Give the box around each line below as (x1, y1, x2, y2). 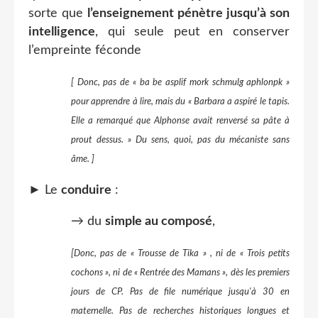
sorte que (28, 7, 87, 20)
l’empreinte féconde (28, 44, 141, 57)
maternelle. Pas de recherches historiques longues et (71, 306, 290, 316)
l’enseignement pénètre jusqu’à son (87, 7, 290, 20)
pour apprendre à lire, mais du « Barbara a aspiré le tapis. (71, 97, 290, 106)
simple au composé (105, 215, 212, 228)
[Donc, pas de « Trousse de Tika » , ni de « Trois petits (71, 248, 290, 258)
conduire (61, 184, 111, 197)
